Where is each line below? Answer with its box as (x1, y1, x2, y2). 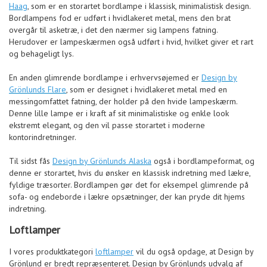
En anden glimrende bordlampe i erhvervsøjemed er (9, 72, 201, 83)
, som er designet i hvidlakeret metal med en (66, 83, 227, 95)
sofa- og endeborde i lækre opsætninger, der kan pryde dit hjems (9, 191, 245, 202)
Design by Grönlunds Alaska (52, 155, 151, 166)
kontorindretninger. (9, 131, 76, 142)
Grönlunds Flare (9, 83, 66, 95)
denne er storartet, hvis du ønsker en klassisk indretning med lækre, (9, 167, 250, 178)
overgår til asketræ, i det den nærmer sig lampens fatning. (9, 24, 218, 35)
